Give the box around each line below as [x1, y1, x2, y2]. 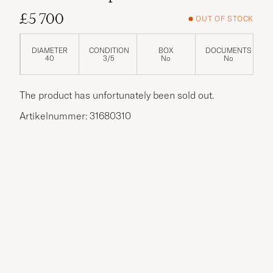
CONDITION [88, 45, 129, 55]
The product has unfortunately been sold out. [19, 88, 214, 101]
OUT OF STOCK [196, 14, 253, 24]
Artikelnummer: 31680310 [19, 109, 131, 122]
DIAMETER [31, 45, 68, 55]
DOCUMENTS [205, 45, 252, 55]
